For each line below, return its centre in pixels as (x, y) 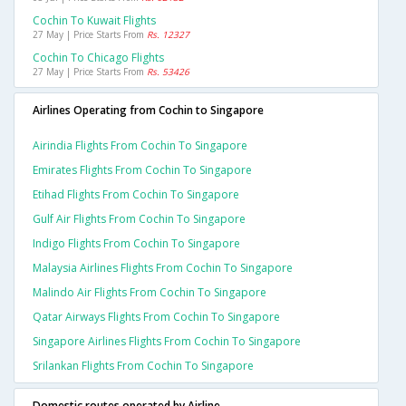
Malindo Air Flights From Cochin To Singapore (150, 293)
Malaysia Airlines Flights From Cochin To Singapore (163, 268)
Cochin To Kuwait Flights (94, 21)
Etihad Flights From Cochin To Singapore (136, 195)
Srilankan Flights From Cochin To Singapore (143, 366)
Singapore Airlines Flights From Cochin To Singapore (167, 342)
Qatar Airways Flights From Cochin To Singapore (156, 317)
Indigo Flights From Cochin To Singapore (136, 244)
